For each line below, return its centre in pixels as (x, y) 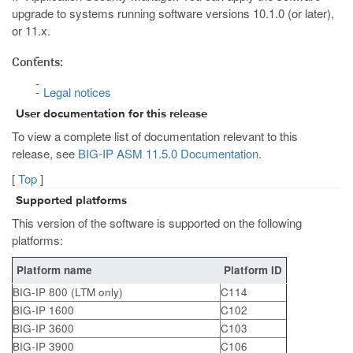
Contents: (37, 61)
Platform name (54, 270)
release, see (45, 153)
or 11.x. (31, 30)
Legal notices (77, 92)
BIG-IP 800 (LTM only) (68, 292)
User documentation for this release (111, 113)
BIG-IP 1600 (43, 310)
